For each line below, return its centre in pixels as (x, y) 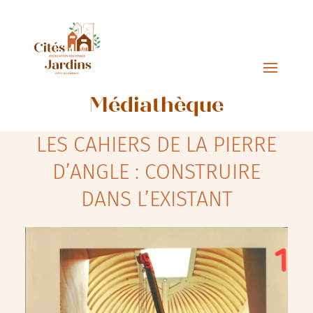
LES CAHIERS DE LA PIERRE (156, 145)
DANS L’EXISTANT (156, 199)
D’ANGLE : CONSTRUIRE (156, 172)
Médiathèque (156, 107)
